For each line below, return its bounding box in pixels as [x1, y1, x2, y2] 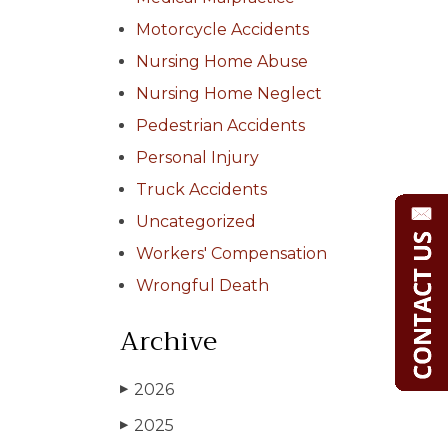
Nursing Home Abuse [136, 52, 308, 71]
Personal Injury [136, 148, 259, 167]
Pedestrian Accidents [136, 116, 305, 135]
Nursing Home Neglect [136, 84, 322, 103]
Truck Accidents [136, 180, 267, 199]
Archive [120, 319, 217, 364]
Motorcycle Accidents [136, 20, 309, 39]
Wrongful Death [136, 276, 269, 295]
